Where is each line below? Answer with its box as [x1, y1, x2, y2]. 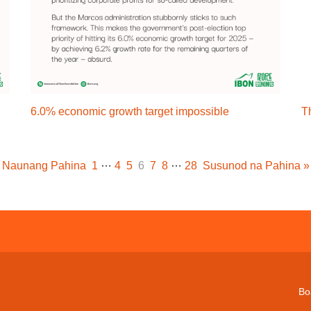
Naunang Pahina [1, 160, 86, 171]
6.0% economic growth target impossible [31, 106, 229, 117]
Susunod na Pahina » [202, 160, 310, 171]
